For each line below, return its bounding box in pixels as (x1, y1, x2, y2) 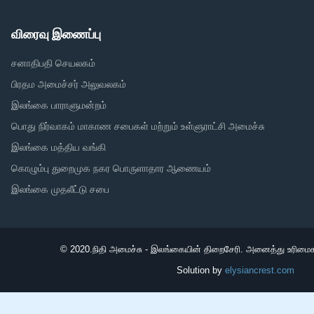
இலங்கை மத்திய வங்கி (11, 142, 106, 153)
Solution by (177, 265, 222, 276)
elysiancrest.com (225, 265, 294, 276)
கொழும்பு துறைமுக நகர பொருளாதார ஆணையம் (11, 163, 211, 175)
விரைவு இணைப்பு (11, 27, 101, 42)
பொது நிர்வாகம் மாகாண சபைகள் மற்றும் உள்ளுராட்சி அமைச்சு (11, 121, 265, 132)
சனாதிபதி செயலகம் (11, 57, 95, 69)
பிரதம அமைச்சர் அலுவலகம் (11, 78, 126, 90)
